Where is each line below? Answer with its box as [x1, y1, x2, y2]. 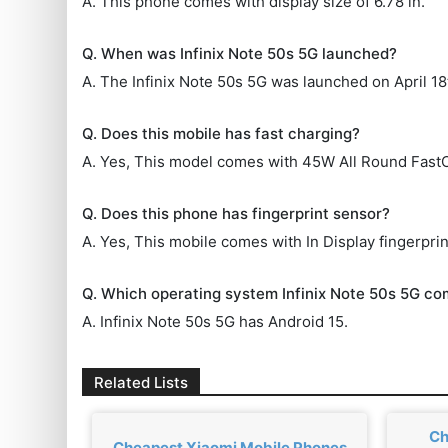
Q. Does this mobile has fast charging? [82, 123, 361, 143]
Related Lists [94, 372, 189, 392]
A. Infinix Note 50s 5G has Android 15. [82, 311, 349, 331]
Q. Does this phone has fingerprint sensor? [82, 203, 391, 223]
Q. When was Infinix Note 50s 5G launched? [82, 43, 398, 63]
